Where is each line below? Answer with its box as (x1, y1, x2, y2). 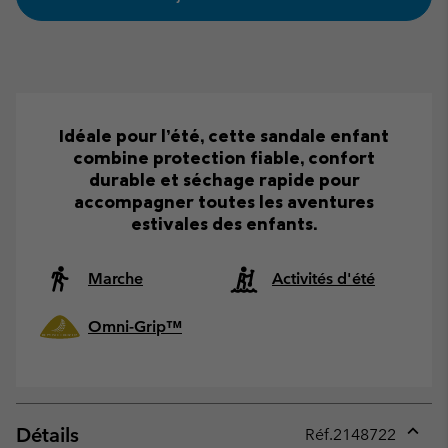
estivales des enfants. (131, 212, 317, 236)
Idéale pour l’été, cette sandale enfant (59, 124, 389, 148)
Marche (88, 269, 143, 289)
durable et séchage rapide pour (88, 168, 360, 192)
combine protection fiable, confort (73, 146, 375, 170)
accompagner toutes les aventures (74, 190, 374, 214)
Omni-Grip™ (88, 317, 182, 337)
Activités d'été (272, 269, 375, 289)
